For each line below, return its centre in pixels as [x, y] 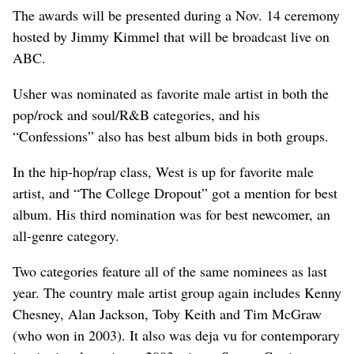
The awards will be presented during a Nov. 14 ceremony [176, 15]
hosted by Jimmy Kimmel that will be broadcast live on [171, 36]
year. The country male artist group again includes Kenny [177, 292]
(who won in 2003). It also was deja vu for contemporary [176, 335]
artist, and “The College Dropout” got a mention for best [175, 192]
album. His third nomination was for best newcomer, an [171, 214]
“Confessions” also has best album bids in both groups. [171, 136]
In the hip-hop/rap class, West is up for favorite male [163, 171]
